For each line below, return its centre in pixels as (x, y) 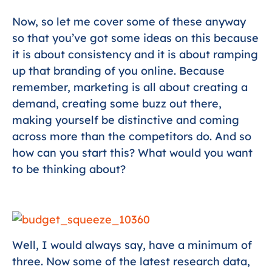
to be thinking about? (69, 169)
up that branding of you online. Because (118, 71)
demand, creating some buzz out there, (117, 104)
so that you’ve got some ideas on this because (135, 38)
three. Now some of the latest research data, (131, 261)
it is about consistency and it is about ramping (135, 55)
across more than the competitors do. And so (132, 137)
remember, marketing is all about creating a (130, 87)
